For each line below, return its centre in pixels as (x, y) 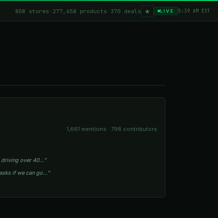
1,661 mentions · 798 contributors (112, 129)
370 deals (126, 11)
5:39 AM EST (194, 11)
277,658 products (80, 11)
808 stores (32, 11)
